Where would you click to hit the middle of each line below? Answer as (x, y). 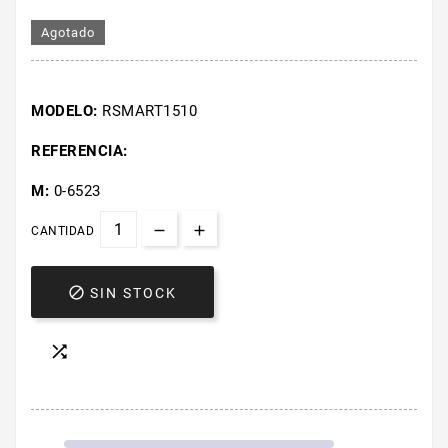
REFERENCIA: (79, 151)
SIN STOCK (133, 293)
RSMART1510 (149, 111)
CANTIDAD (62, 231)
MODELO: (66, 111)
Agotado (68, 33)
